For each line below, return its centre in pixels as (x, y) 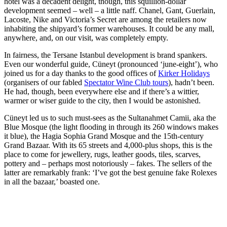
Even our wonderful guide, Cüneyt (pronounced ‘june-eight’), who (111, 64)
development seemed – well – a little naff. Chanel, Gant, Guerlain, (110, 11)
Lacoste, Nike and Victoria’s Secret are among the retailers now (105, 20)
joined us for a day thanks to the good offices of (81, 73)
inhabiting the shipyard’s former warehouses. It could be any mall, (109, 29)
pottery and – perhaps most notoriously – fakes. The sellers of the (108, 164)
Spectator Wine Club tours (126, 83)
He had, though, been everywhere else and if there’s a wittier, (102, 92)
